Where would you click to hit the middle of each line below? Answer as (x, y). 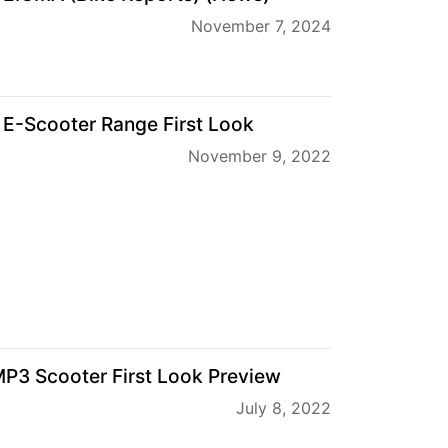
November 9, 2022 (259, 155)
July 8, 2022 (283, 407)
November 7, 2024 (261, 26)
